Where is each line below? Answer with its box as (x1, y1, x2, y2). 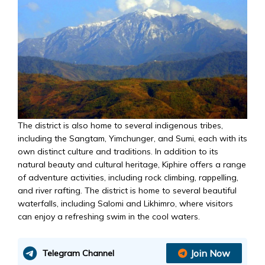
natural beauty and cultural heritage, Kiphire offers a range (18, 159, 246, 170)
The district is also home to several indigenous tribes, (18, 120, 223, 131)
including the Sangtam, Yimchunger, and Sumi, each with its (18, 133, 247, 144)
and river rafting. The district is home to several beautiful (18, 185, 237, 196)
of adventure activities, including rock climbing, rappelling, (18, 172, 238, 183)
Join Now (190, 247, 230, 260)
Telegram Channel (43, 248, 114, 259)
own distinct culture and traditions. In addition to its (18, 146, 218, 157)
